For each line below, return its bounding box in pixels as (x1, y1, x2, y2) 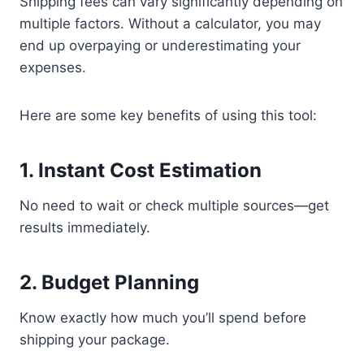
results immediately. (19, 219, 150, 236)
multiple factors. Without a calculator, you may (19, 15, 321, 32)
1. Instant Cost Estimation (19, 158, 262, 182)
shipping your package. (19, 331, 170, 348)
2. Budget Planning (19, 271, 199, 294)
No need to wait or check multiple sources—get (19, 197, 329, 214)
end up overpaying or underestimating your (19, 37, 301, 54)
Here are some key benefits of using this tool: (19, 107, 317, 123)
